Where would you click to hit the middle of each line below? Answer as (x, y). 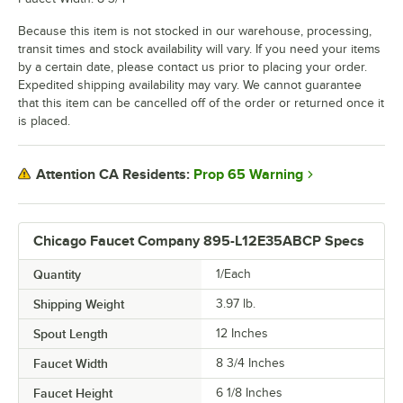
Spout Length (71, 333)
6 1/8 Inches (249, 392)
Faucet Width (71, 363)
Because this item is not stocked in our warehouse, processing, (195, 31)
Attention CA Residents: (113, 175)
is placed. (44, 121)
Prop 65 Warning (248, 174)
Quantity (57, 274)
